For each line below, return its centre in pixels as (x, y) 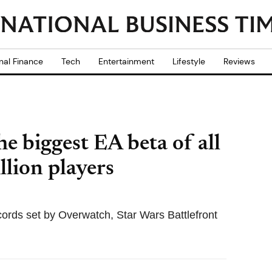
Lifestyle (189, 61)
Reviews (239, 61)
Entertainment (126, 61)
